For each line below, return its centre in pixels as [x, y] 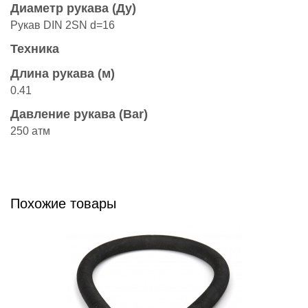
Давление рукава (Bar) [79, 114]
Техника [35, 49]
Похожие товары [63, 203]
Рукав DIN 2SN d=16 [63, 25]
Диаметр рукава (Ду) [73, 8]
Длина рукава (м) [63, 74]
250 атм [30, 131]
